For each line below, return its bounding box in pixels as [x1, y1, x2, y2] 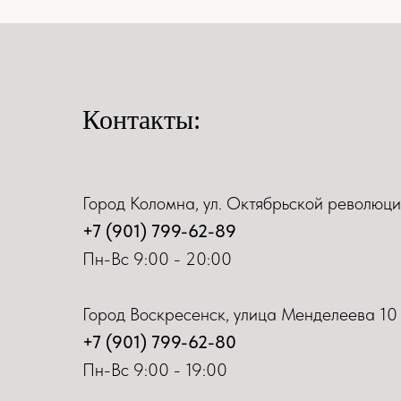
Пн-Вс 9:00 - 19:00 [82, 358, 227, 380]
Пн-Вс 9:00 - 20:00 [82, 247, 232, 269]
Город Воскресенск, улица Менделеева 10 [82, 303, 397, 325]
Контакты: [82, 104, 200, 134]
